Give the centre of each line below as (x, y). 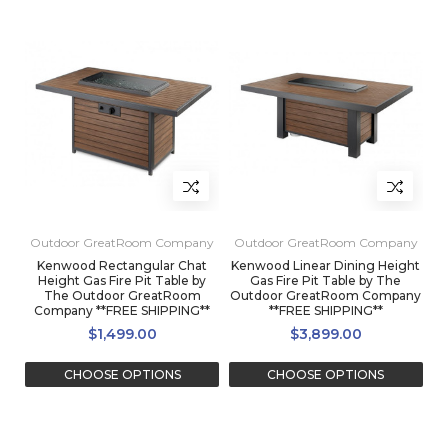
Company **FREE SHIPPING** (122, 311)
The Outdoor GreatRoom (122, 296)
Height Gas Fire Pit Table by (122, 281)
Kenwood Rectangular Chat (122, 266)
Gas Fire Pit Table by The (326, 281)
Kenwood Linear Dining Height (326, 266)
